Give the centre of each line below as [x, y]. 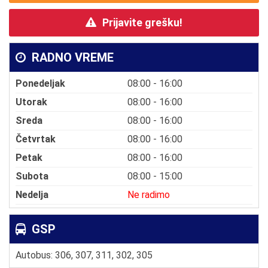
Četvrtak [36, 139]
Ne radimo [149, 195]
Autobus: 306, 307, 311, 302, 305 [84, 255]
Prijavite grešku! [142, 23]
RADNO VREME [71, 58]
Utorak [31, 102]
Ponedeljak [40, 84]
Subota [32, 176]
